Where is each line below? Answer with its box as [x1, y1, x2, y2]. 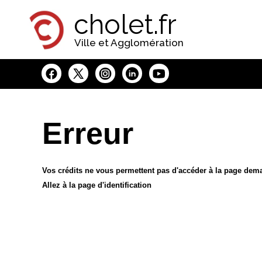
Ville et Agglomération [74, 37, 184, 49]
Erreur [42, 116, 133, 150]
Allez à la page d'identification [42, 181, 151, 189]
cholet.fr [74, 9, 177, 40]
